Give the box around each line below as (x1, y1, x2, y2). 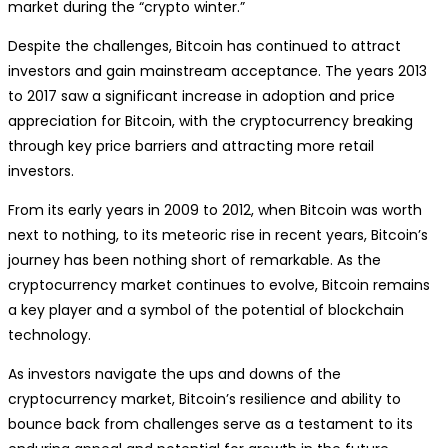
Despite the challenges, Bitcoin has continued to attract (8, 36, 401, 56)
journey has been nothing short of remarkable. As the (8, 250, 381, 270)
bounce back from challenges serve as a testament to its (8, 414, 413, 434)
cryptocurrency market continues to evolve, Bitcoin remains (8, 275, 430, 295)
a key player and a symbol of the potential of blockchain (8, 300, 404, 320)
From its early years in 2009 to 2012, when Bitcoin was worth (8, 200, 422, 220)
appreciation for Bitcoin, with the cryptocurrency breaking (8, 111, 413, 131)
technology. (8, 325, 91, 345)
